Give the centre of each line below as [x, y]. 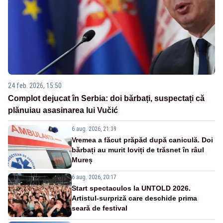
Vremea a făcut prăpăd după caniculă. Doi [142, 140]
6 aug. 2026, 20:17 [94, 177]
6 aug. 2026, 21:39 [94, 129]
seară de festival [100, 208]
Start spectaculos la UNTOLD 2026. [131, 188]
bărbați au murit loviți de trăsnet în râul [138, 150]
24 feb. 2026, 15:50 [35, 85]
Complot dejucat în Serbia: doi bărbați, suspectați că [106, 98]
